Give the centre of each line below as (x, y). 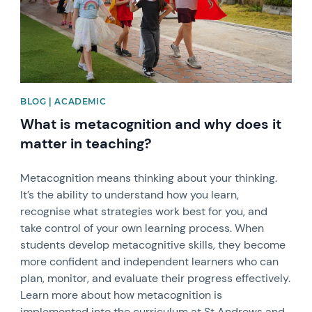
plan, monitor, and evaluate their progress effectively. (156, 279)
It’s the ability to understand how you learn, (130, 195)
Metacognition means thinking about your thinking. (149, 178)
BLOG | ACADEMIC (63, 102)
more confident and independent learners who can (150, 262)
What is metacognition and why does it (151, 124)
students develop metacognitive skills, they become (153, 245)
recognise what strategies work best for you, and (144, 212)
